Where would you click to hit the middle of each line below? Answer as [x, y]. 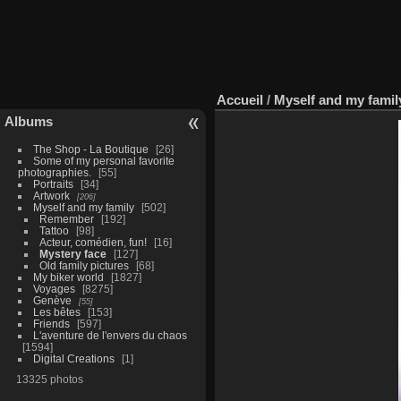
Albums [29, 121]
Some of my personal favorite [103, 160]
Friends [51, 323]
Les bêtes [56, 311]
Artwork [51, 195]
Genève [52, 300]
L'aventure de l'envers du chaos [110, 335]
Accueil [240, 99]
